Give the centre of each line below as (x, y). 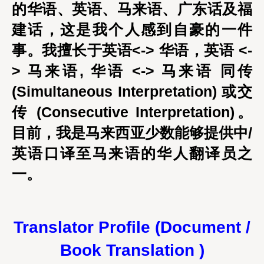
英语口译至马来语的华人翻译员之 (132, 153)
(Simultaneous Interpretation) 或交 (132, 91)
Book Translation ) (132, 250)
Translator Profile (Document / (132, 227)
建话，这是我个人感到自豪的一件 (132, 29)
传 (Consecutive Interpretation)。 (132, 112)
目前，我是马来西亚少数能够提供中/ (132, 133)
